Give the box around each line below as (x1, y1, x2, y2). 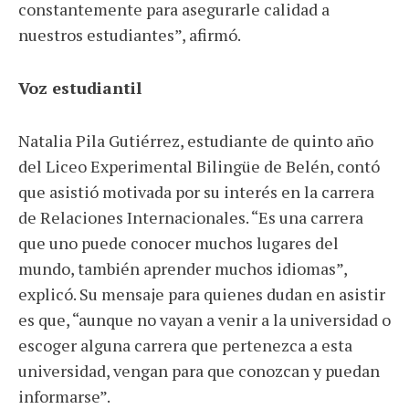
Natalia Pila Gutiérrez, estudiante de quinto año (18, 130, 373, 152)
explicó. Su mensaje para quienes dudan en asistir (18, 283, 385, 306)
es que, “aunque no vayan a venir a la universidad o (18, 309, 391, 331)
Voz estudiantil (18, 77, 142, 100)
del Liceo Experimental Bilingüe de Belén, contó (18, 155, 380, 178)
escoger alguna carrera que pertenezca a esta (18, 334, 352, 357)
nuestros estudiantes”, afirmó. (18, 24, 244, 47)
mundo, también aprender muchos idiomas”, (18, 257, 347, 280)
